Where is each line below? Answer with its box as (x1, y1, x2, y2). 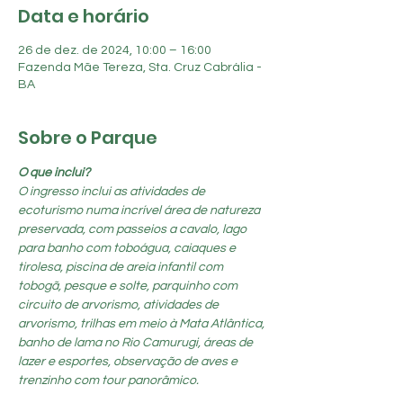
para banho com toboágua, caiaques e (18, 242, 238, 255)
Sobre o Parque (18, 125, 157, 150)
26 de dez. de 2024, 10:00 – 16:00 (18, 44, 211, 57)
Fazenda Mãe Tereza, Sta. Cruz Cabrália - (18, 61, 262, 74)
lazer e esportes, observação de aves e (18, 355, 240, 368)
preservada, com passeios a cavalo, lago (18, 223, 249, 236)
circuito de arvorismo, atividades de (18, 299, 221, 311)
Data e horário (18, 4, 149, 29)
